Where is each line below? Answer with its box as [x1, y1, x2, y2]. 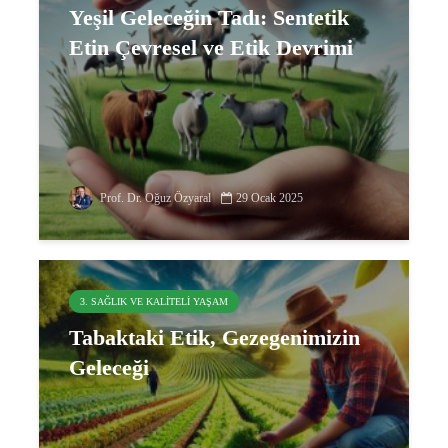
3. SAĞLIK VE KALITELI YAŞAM [80, 296, 228, 307]
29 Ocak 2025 [236, 191, 303, 205]
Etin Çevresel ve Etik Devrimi [69, 35, 353, 60]
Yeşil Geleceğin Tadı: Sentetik [69, 5, 349, 30]
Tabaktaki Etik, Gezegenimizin [69, 325, 360, 350]
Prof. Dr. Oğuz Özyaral [97, 191, 211, 205]
